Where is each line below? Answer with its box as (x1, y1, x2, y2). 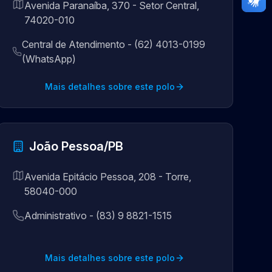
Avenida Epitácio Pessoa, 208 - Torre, (24, 171, 191, 183)
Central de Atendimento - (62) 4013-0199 (22, 38, 206, 50)
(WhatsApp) (22, 53, 76, 65)
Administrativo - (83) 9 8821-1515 (24, 209, 172, 222)
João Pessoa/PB (29, 139, 123, 154)
